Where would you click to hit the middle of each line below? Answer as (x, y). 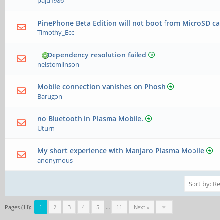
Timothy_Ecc (56, 33)
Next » (141, 207)
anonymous (55, 160)
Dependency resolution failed (97, 55)
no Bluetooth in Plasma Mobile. (91, 119)
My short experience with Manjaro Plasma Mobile (121, 151)
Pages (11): (18, 207)
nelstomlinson (58, 65)
